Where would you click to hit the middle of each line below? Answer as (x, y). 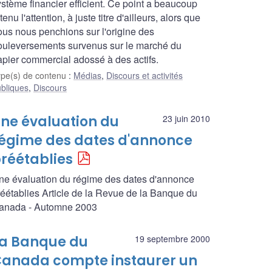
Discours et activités (144, 76)
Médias (87, 76)
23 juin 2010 (186, 119)
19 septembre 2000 (172, 239)
